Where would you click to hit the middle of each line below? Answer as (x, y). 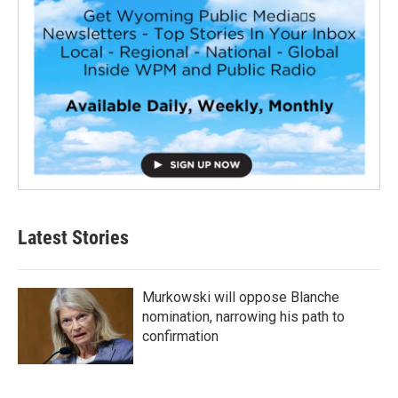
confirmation (180, 337)
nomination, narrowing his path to (243, 317)
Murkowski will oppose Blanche (241, 298)
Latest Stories (73, 238)
